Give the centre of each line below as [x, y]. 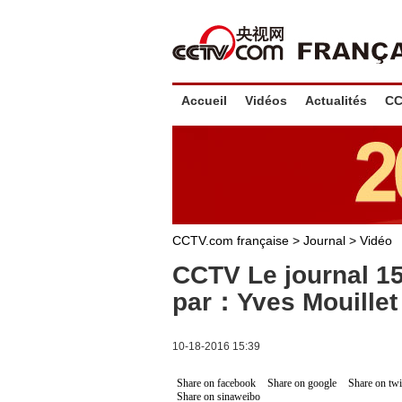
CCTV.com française [232, 240]
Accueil [204, 100]
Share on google [302, 383]
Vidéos [266, 100]
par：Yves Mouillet [285, 302]
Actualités [336, 100]
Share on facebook [216, 383]
